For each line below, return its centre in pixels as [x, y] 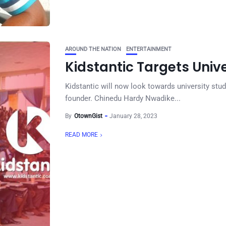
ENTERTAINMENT [149, 49]
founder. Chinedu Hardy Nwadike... [123, 98]
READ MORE [81, 135]
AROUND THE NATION [93, 49]
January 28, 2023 [133, 116]
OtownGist [88, 116]
